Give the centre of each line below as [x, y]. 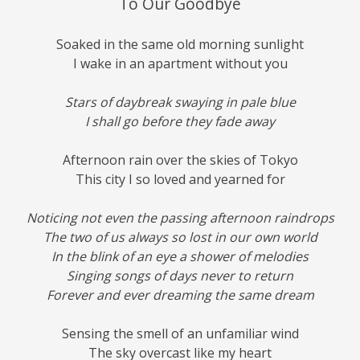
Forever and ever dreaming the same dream [180, 295]
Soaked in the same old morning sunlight [180, 45]
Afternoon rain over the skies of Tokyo [180, 160]
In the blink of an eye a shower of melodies [180, 257]
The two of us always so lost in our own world [180, 237]
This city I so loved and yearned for [180, 180]
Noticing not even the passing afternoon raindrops [180, 218]
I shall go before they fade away [180, 122]
